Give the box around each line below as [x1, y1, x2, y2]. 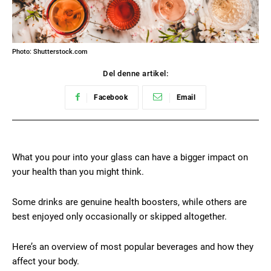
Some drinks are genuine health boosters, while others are [12, 196, 247, 207]
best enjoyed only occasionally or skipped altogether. [12, 211, 227, 222]
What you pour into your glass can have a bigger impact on [12, 151, 248, 163]
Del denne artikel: [103, 68, 168, 78]
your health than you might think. [12, 166, 144, 177]
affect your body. [12, 255, 79, 267]
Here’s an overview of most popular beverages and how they [12, 241, 253, 252]
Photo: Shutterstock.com [12, 47, 88, 56]
